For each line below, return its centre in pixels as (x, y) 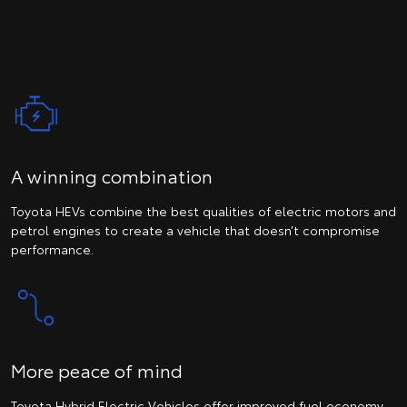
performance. (52, 249)
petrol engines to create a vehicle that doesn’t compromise (195, 230)
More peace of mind (97, 369)
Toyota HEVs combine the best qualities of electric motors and (203, 211)
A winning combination (112, 176)
